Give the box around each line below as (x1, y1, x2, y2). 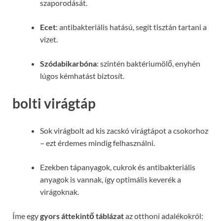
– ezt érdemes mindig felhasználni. (40, 138, 155, 148)
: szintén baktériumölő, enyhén (97, 58, 200, 68)
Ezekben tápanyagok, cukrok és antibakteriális (40, 162, 195, 172)
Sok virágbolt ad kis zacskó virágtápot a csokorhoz (40, 126, 208, 136)
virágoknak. (40, 187, 79, 197)
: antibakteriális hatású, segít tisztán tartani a (56, 22, 207, 32)
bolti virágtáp (12, 95, 96, 112)
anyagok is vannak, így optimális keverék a (40, 175, 181, 184)
